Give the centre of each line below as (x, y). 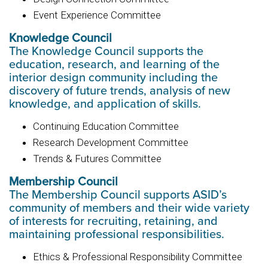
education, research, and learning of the (114, 64)
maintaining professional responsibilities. (120, 234)
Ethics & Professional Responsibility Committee (138, 257)
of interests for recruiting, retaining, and (113, 221)
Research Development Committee (111, 142)
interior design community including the (113, 77)
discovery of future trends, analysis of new (120, 91)
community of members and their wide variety (129, 208)
